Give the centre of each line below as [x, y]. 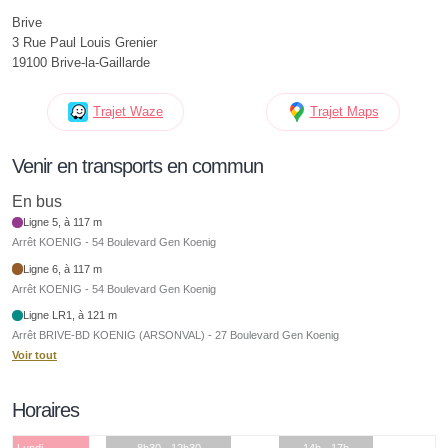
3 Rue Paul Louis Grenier [84, 42]
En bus [37, 202]
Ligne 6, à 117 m [63, 268]
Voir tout [34, 355]
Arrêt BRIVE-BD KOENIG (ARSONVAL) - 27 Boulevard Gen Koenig [175, 335]
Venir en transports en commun [137, 166]
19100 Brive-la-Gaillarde [81, 62]
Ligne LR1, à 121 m [70, 315]
